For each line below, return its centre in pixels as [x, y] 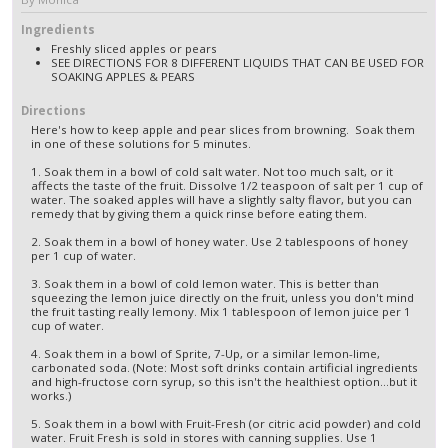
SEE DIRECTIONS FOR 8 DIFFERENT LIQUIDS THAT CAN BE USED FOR [237, 62]
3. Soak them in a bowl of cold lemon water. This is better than [205, 283]
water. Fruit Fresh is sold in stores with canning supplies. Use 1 [204, 437]
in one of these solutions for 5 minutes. [141, 143]
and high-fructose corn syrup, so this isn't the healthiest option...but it [224, 381]
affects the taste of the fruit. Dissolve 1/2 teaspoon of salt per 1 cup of [227, 185]
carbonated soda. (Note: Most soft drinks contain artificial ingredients [224, 367]
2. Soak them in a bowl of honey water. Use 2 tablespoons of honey [219, 241]
